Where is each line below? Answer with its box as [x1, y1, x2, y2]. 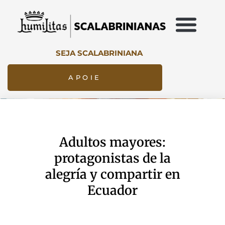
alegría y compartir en [45, 166, 180, 182]
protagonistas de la [54, 150, 171, 166]
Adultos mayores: [59, 134, 166, 150]
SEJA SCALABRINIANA [55, 48, 143, 58]
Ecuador [87, 182, 138, 198]
